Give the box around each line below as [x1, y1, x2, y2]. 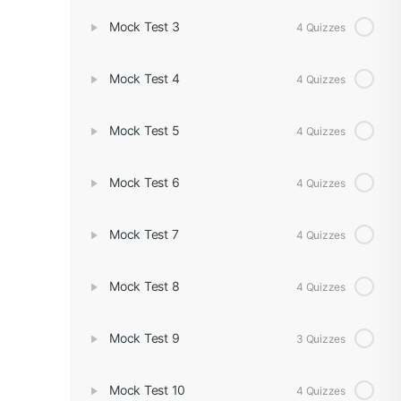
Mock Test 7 [109, 226, 179, 242]
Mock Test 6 [109, 175, 180, 190]
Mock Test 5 [109, 123, 180, 138]
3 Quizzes [296, 331, 346, 346]
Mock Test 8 [109, 278, 180, 294]
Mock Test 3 [109, 19, 180, 34]
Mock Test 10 [109, 382, 186, 397]
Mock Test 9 [109, 330, 180, 346]
